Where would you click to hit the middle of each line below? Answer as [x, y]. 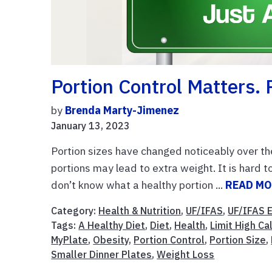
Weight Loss [186, 255]
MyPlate [70, 240]
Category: [75, 211]
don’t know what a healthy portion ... [138, 185]
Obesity [111, 240]
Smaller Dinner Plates [102, 255]
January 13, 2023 [91, 126]
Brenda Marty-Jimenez [122, 110]
